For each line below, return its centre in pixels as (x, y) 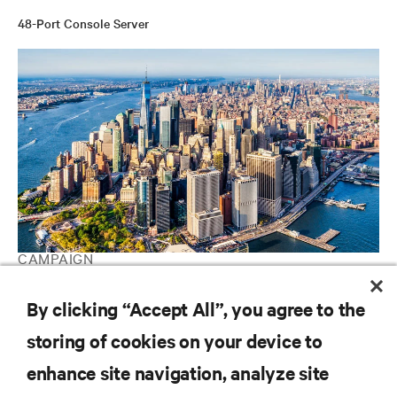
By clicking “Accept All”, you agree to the (196, 308)
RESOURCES (48, 368)
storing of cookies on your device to (175, 340)
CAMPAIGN (55, 257)
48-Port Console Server (83, 23)
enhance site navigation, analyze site (178, 372)
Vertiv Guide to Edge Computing (109, 291)
